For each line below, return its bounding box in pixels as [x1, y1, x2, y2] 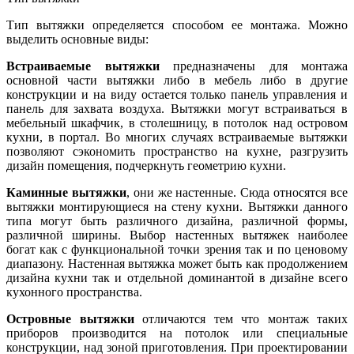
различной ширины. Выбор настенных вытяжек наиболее [6, 228, 348, 242]
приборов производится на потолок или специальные [6, 326, 348, 340]
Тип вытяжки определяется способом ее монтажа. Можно [6, 17, 348, 32]
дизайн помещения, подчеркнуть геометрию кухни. [6, 158, 286, 172]
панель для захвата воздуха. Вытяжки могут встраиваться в [6, 101, 348, 115]
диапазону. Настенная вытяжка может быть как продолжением [6, 256, 348, 270]
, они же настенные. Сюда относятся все [126, 185, 348, 199]
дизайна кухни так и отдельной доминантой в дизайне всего [6, 270, 348, 284]
